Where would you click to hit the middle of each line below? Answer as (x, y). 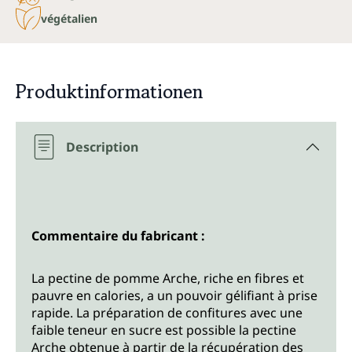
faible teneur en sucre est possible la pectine (164, 330)
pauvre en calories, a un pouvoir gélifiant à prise (174, 296)
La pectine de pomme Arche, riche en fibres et (168, 279)
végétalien (69, 18)
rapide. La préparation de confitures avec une (167, 313)
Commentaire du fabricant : (118, 236)
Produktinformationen (109, 92)
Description (102, 147)
